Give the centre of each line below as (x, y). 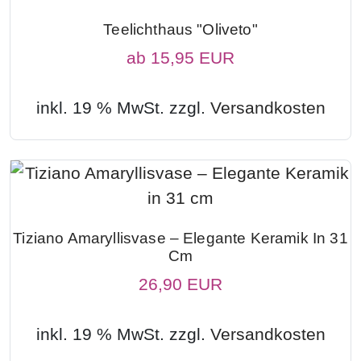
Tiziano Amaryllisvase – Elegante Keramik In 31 (180, 238)
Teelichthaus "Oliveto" (180, 29)
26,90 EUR (180, 284)
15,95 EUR (193, 57)
